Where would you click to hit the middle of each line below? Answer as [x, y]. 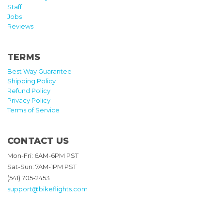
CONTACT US [38, 141]
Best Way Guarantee [39, 71]
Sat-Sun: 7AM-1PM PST [42, 166]
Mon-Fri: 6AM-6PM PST [43, 155]
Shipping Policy [31, 81]
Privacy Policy [29, 100]
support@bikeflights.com [47, 189]
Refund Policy [29, 90]
